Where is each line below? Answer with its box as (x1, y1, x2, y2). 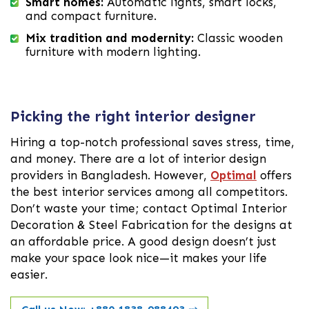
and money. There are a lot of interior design (10, 151, 266, 166)
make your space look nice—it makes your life (10, 250, 267, 265)
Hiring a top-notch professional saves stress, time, (10, 134, 295, 149)
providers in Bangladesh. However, (10, 168, 210, 182)
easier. (10, 267, 48, 281)
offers (257, 168, 292, 182)
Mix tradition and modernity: (26, 30, 194, 45)
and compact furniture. (26, 8, 157, 23)
